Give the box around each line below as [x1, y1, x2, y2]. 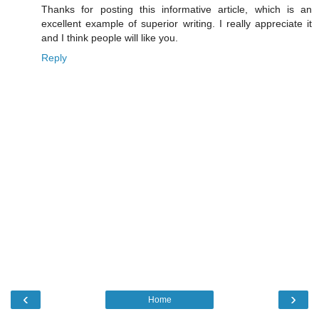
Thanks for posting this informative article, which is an [41, 3, 312, 15]
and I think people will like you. [41, 31, 178, 43]
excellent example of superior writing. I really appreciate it [41, 17, 312, 29]
